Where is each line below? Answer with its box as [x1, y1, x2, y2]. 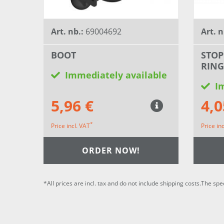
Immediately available [65, 69, 167, 81]
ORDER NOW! [82, 144, 140, 156]
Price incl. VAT [51, 121, 90, 130]
